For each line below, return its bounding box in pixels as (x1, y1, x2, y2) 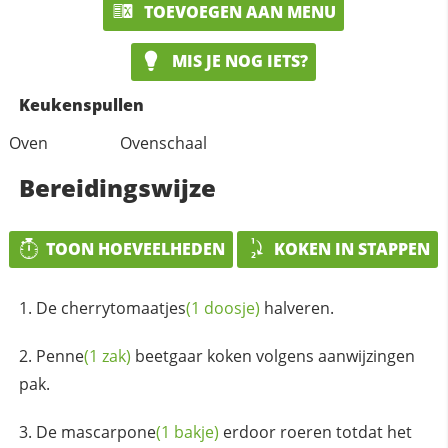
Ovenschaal (120, 131, 208, 154)
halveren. (259, 297, 334, 320)
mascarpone (60, 421, 156, 444)
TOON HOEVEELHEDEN (46, 237, 226, 260)
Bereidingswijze (18, 170, 216, 204)
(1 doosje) (185, 297, 260, 320)
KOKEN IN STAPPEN (274, 237, 431, 260)
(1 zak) (83, 345, 131, 368)
